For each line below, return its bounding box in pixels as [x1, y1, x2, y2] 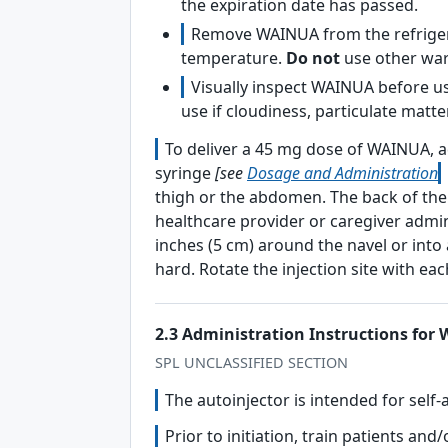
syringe [155, 162, 215, 184]
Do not [286, 47, 340, 69]
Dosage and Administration [247, 162, 438, 184]
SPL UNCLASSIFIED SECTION [155, 353, 348, 372]
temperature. [181, 47, 286, 69]
